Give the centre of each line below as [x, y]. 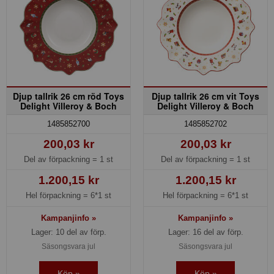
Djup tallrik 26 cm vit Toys [206, 96]
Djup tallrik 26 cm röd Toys [68, 96]
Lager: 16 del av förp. [206, 232]
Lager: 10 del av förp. [68, 232]
